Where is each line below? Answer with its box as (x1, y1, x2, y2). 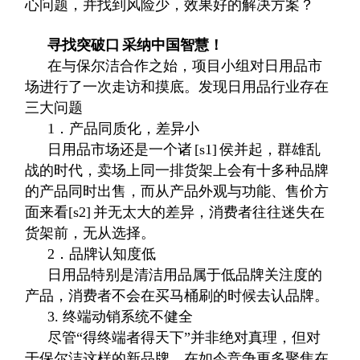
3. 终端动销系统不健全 (47, 309, 194, 325)
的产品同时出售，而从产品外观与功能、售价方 (25, 183, 329, 199)
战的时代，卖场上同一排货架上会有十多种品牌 (25, 162, 329, 178)
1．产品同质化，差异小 (47, 121, 200, 137)
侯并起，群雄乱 (219, 141, 321, 157)
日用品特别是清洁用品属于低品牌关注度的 (47, 267, 323, 283)
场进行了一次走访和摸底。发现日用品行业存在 (25, 79, 329, 95)
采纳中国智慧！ (122, 37, 224, 53)
